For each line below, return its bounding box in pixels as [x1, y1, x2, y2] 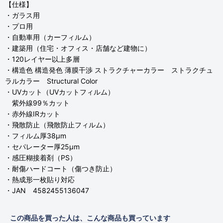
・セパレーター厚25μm [5, 142, 80, 151]
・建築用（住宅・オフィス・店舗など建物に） [5, 44, 151, 52]
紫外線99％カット [5, 99, 70, 107]
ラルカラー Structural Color [5, 77, 98, 85]
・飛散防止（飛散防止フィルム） [5, 120, 110, 129]
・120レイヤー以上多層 [5, 55, 80, 63]
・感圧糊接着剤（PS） [5, 153, 77, 162]
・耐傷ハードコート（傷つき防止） [5, 164, 116, 173]
